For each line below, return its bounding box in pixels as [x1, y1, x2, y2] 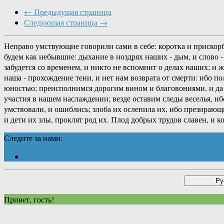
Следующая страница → [24, 17, 107, 28]
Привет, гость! [4, 194, 54, 205]
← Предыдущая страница [24, 6, 111, 17]
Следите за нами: [4, 132, 62, 143]
